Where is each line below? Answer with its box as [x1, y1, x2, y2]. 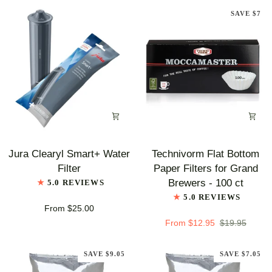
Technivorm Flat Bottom [152, 148, 260, 159]
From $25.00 [44, 203, 95, 213]
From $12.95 [165, 217, 215, 228]
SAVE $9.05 [83, 250, 125, 257]
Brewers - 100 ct [168, 177, 243, 188]
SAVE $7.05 [220, 250, 261, 257]
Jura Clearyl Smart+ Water [8, 148, 131, 159]
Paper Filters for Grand [153, 162, 258, 174]
